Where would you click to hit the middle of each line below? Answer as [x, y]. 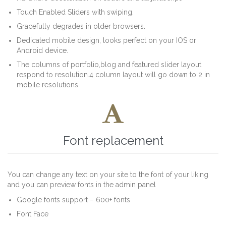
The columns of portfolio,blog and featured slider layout [109, 65]
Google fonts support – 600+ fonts [74, 200]
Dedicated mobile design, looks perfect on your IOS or [107, 40]
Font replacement [113, 141]
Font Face [33, 214]
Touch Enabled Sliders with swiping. [75, 12]
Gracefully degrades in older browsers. [81, 26]
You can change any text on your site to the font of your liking [108, 175]
